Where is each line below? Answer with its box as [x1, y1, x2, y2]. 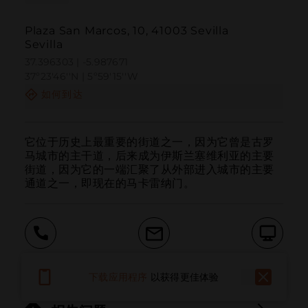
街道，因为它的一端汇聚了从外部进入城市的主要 [24, 162, 274, 176]
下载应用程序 [89, 270, 148, 283]
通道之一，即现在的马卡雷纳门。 [24, 176, 195, 190]
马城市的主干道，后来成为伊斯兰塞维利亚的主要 [24, 148, 274, 162]
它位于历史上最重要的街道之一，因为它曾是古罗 [24, 135, 274, 148]
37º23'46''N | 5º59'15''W [24, 70, 138, 83]
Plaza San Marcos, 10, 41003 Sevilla [24, 24, 229, 38]
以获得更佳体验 [150, 270, 219, 283]
